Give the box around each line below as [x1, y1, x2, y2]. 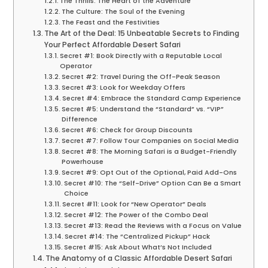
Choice [64, 188, 89, 199]
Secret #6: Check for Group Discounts [62, 125, 193, 135]
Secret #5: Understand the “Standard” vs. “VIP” [62, 104, 224, 114]
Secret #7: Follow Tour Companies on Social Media [62, 136, 239, 146]
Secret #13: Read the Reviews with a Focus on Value [64, 221, 242, 231]
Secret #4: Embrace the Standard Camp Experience [62, 93, 242, 103]
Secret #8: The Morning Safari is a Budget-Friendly [62, 147, 237, 157]
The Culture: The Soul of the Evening [62, 7, 185, 17]
